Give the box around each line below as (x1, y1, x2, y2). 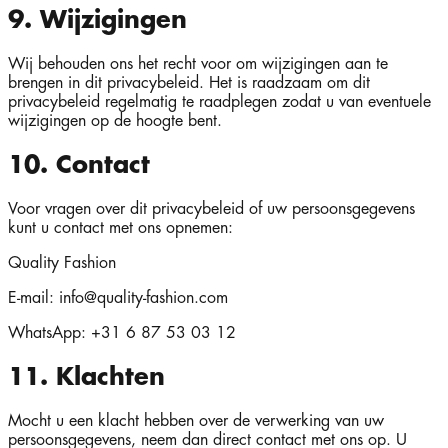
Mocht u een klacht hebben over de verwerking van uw (8, 412, 384, 429)
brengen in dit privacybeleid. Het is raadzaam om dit (8, 75, 370, 91)
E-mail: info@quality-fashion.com (8, 289, 228, 306)
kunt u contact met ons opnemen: (8, 219, 233, 236)
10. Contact (8, 152, 150, 177)
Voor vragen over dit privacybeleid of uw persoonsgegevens (8, 200, 415, 217)
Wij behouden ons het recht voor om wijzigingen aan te (8, 56, 388, 72)
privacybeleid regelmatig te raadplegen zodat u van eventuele (8, 94, 431, 110)
